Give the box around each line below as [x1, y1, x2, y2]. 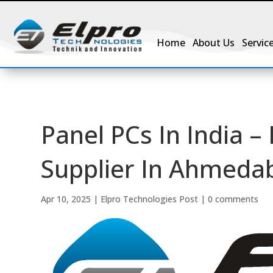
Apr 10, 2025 [41, 193, 91, 205]
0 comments [208, 193, 259, 205]
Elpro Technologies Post [101, 193, 199, 205]
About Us [193, 36, 235, 49]
